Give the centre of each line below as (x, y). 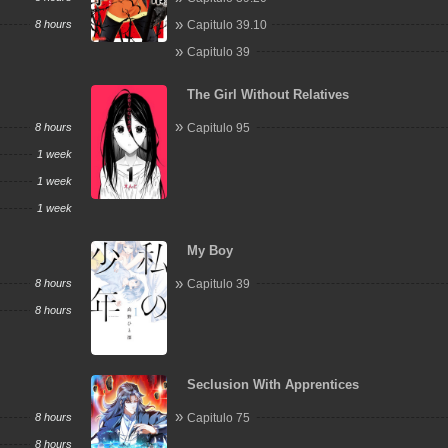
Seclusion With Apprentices (273, 384)
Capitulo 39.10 (227, 25)
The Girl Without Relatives (268, 94)
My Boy (210, 250)
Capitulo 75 (219, 417)
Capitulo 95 (219, 127)
